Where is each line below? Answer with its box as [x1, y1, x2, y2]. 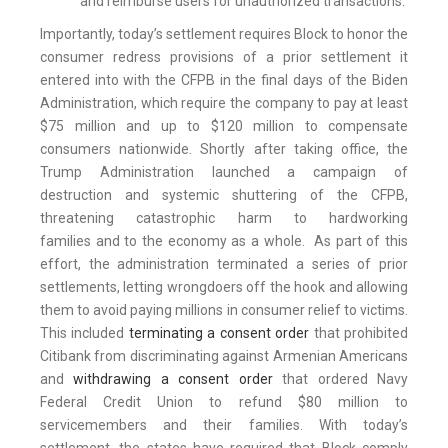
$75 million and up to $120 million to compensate [40, 118, 408, 135]
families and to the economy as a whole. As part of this [40, 233, 408, 250]
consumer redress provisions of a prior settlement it [40, 49, 408, 66]
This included [40, 325, 129, 342]
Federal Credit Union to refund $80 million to [40, 394, 408, 411]
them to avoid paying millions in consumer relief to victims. [40, 302, 408, 319]
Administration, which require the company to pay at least [40, 95, 408, 112]
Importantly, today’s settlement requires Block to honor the [40, 26, 408, 43]
